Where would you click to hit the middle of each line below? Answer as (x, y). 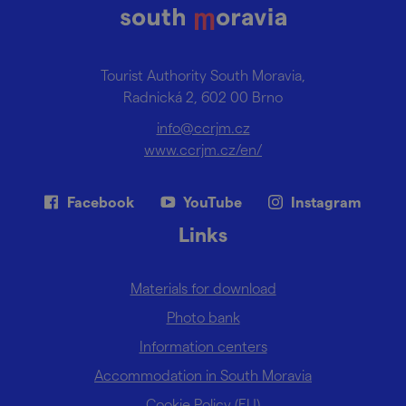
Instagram (326, 201)
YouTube (213, 201)
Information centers (203, 345)
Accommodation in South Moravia (203, 374)
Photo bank (203, 316)
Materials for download (203, 287)
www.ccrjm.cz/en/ (203, 149)
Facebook (101, 201)
